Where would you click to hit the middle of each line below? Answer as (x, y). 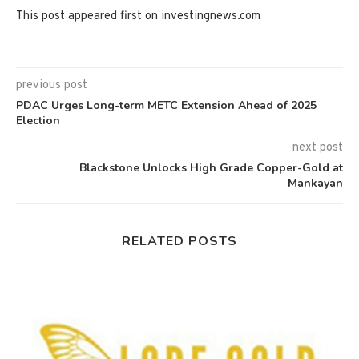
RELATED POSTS (179, 241)
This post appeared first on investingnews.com (138, 16)
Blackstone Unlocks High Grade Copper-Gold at (211, 167)
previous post (52, 85)
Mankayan (315, 183)
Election (38, 120)
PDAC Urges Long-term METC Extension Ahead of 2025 (166, 105)
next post (318, 147)
